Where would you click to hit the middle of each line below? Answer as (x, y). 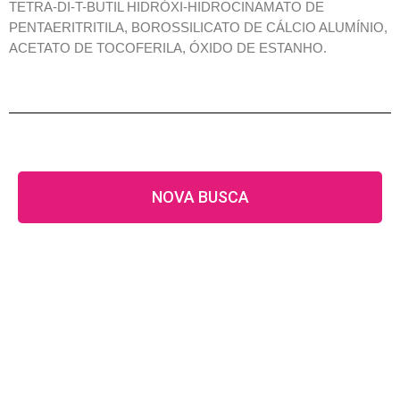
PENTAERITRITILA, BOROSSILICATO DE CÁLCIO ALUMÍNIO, (198, 27)
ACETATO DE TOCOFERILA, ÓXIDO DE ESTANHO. (168, 48)
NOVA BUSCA (200, 197)
